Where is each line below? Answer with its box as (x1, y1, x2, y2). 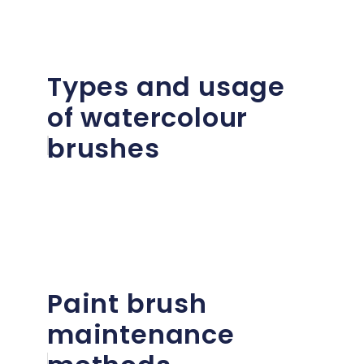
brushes (47, 129, 160, 167)
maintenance (47, 315, 235, 353)
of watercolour (47, 98, 249, 136)
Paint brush (47, 284, 207, 322)
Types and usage (47, 67, 285, 105)
